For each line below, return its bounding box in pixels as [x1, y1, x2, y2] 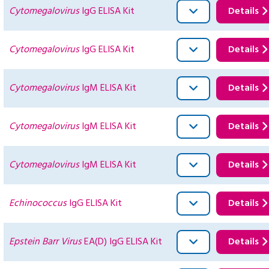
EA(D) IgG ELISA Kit [82, 234, 162, 250]
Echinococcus [9, 196, 67, 212]
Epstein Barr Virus [9, 234, 82, 250]
